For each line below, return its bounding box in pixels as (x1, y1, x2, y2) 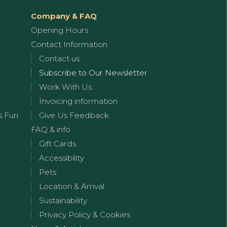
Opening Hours (31, 25, 88, 35)
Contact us (39, 54, 80, 63)
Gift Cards (39, 139, 76, 148)
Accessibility (39, 153, 84, 163)
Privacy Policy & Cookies (39, 210, 130, 219)
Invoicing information (39, 96, 118, 106)
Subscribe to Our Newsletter (39, 68, 147, 78)
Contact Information (31, 40, 107, 49)
